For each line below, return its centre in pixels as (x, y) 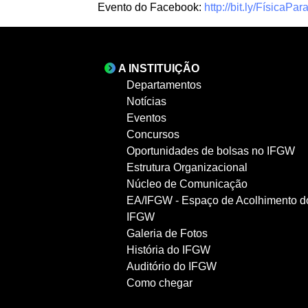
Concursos (153, 134)
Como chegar (159, 283)
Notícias (146, 101)
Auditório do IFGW (172, 266)
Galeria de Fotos (167, 233)
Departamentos (164, 85)
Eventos (146, 118)
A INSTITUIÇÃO (159, 68)
